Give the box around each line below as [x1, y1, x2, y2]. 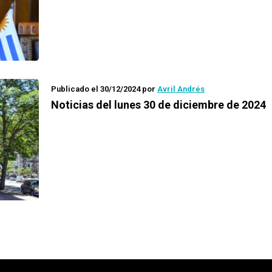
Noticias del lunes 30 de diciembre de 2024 [51, 98, 266, 111]
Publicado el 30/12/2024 [51, 84, 140, 93]
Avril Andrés [157, 84, 205, 93]
